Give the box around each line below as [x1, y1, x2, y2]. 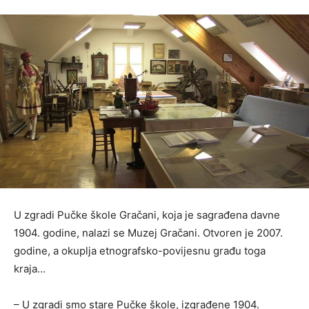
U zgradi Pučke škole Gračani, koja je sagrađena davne [14, 208, 280, 222]
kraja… [14, 262, 46, 276]
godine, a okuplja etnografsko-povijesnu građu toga [14, 244, 266, 258]
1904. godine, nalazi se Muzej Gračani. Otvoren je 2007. [14, 226, 283, 240]
